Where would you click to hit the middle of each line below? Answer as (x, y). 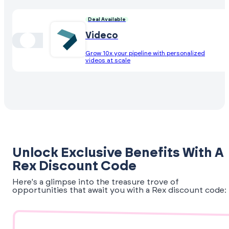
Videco (102, 36)
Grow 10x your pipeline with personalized (145, 53)
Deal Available (107, 19)
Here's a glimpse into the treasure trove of (96, 182)
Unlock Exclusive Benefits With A (118, 153)
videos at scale (108, 60)
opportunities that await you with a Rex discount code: (119, 190)
